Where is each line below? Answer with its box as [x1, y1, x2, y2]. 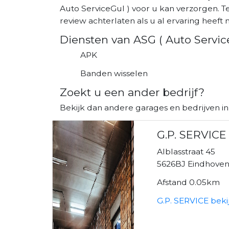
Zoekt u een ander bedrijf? [60, 85, 204, 99]
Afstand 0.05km [157, 177, 220, 187]
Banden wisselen [80, 68, 148, 78]
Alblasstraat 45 [157, 146, 216, 156]
